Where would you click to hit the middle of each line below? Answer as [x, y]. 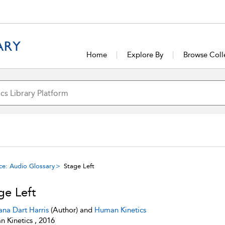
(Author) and [71, 210]
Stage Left [79, 166]
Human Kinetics [120, 210]
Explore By [145, 55]
